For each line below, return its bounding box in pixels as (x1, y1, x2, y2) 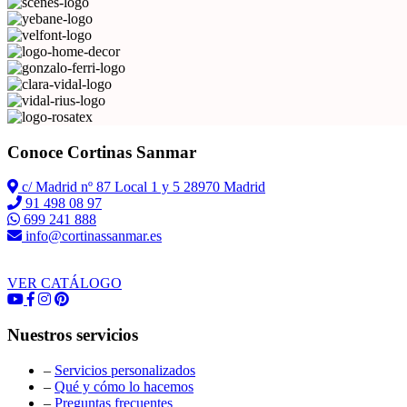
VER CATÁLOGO (7, 275, 122, 292)
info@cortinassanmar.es (22, 228, 162, 244)
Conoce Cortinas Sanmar (7, 142, 196, 162)
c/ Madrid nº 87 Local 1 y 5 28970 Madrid (18, 179, 265, 195)
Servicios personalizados (55, 362, 195, 378)
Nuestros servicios (7, 325, 138, 345)
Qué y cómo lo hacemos (55, 378, 194, 394)
